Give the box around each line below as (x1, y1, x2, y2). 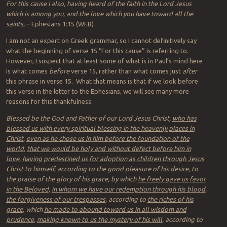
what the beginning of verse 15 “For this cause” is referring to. (6, 47, 190, 55)
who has (172, 115, 197, 122)
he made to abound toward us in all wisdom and (44, 206, 186, 213)
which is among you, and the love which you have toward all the (6, 10, 193, 18)
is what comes (6, 67, 49, 75)
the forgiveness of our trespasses (6, 196, 105, 203)
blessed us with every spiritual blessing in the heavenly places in (6, 125, 195, 132)
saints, (6, 20, 25, 28)
